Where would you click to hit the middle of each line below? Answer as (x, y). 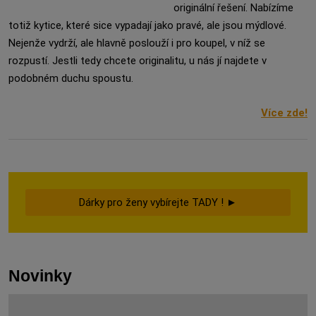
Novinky (40, 276)
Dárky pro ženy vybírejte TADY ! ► (158, 202)
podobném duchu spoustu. (71, 78)
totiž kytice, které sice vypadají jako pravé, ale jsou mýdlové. (147, 25)
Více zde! (284, 113)
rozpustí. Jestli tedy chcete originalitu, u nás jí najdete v (138, 61)
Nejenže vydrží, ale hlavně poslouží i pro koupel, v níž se (137, 43)
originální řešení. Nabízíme (233, 8)
